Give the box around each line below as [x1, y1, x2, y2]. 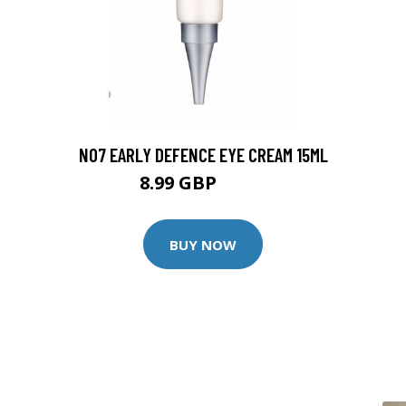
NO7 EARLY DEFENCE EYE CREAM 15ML [78, 143, 328, 166]
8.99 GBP [139, 170, 221, 195]
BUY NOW [169, 235, 237, 254]
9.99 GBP [220, 178, 267, 193]
